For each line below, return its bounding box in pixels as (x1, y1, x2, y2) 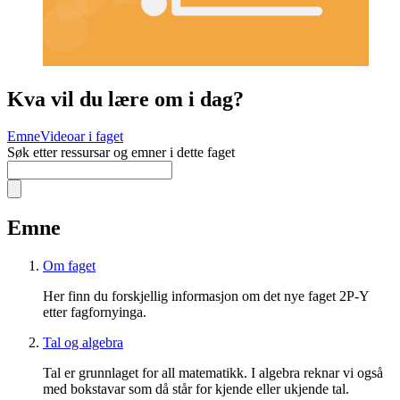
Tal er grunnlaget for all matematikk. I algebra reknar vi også (43, 365, 383, 381)
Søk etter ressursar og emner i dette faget (7, 145, 235, 161)
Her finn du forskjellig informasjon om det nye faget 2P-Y (43, 288, 369, 304)
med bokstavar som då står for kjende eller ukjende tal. (43, 381, 349, 397)
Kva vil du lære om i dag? (7, 87, 244, 111)
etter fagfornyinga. (43, 304, 146, 321)
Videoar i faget (40, 129, 123, 145)
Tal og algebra (43, 335, 123, 351)
